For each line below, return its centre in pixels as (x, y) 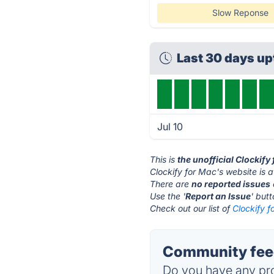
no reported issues (231, 184)
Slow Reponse (240, 13)
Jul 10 (170, 127)
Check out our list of (191, 208)
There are (171, 184)
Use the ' (168, 196)
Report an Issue (218, 196)
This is (164, 159)
